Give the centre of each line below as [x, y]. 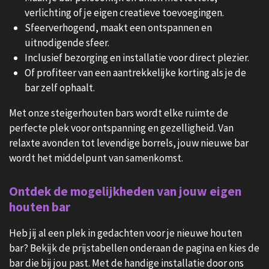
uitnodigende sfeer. [67, 42]
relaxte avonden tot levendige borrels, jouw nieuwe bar [129, 143]
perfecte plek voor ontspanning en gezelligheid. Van [121, 128]
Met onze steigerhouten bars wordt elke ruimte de [119, 113]
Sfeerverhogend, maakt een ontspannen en [118, 27]
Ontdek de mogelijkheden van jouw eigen [125, 192]
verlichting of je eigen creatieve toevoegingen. [124, 12]
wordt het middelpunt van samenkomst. [96, 158]
